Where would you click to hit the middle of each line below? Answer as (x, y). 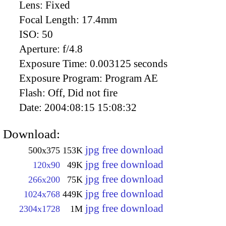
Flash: (34, 93)
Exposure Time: (54, 63)
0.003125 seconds (129, 63)
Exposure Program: (62, 78)
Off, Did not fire (83, 93)
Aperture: (41, 49)
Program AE (131, 78)
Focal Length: (50, 19)
